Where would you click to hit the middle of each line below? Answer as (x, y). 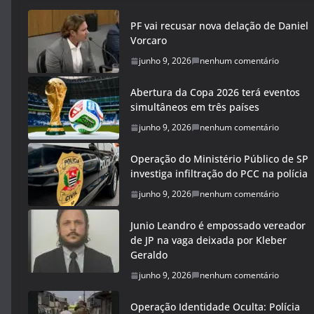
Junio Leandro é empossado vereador (218, 225)
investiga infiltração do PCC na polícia (219, 173)
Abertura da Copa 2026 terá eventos (215, 92)
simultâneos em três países (195, 107)
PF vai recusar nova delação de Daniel (219, 26)
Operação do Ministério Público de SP (219, 159)
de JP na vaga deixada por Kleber (209, 240)
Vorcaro (149, 40)
